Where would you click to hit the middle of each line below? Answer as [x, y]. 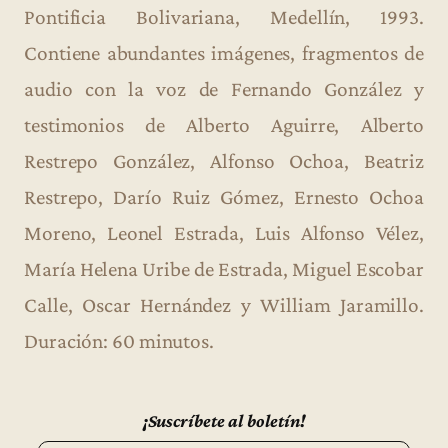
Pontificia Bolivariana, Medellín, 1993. [224, 16]
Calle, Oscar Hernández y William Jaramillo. [224, 304]
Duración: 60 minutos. [119, 340]
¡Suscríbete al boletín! [224, 420]
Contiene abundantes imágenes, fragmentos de [224, 52]
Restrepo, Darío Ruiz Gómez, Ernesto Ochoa [224, 196]
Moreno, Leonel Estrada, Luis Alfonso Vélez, [224, 232]
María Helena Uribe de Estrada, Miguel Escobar [224, 268]
